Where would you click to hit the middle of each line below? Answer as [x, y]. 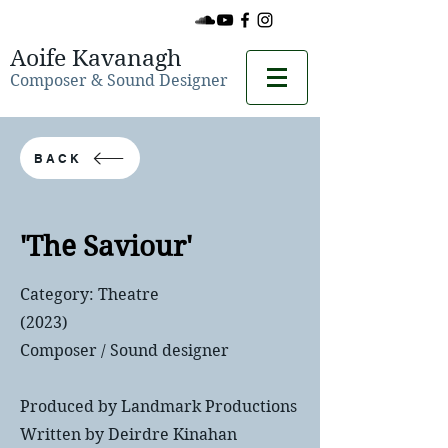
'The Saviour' [106, 246]
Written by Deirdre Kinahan [128, 434]
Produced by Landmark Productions [158, 406]
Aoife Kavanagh [96, 58]
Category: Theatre [89, 294]
